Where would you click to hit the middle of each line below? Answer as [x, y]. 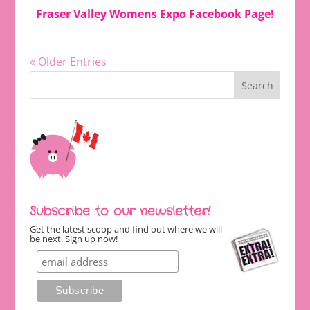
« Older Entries [68, 62]
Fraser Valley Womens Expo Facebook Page [153, 14]
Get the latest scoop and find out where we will [126, 229]
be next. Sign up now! [73, 239]
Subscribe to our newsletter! [120, 211]
